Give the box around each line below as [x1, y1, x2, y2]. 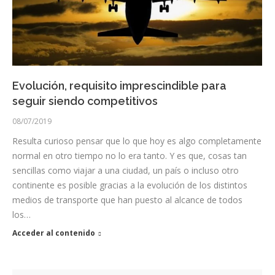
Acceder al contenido [12, 227, 95, 238]
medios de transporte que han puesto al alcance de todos [12, 193, 242, 206]
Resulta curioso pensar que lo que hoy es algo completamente [12, 134, 261, 147]
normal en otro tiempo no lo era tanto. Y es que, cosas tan [12, 149, 247, 161]
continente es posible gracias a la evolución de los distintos [12, 179, 247, 191]
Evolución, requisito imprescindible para [12, 79, 227, 92]
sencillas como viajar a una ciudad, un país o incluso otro [12, 164, 239, 176]
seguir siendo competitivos [12, 94, 158, 107]
